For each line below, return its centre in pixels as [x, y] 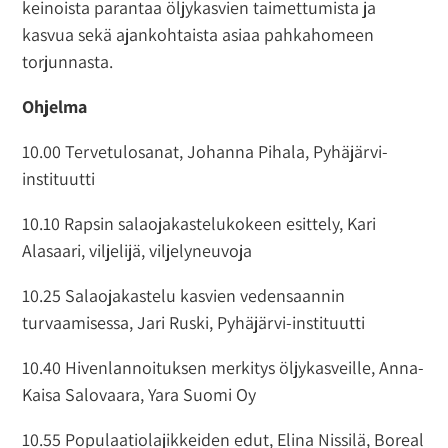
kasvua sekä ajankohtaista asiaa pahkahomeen [198, 34]
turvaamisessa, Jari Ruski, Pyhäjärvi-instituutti [194, 322]
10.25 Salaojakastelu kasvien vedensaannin [184, 295]
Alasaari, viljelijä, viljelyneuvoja [137, 250]
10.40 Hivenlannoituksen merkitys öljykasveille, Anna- [223, 367]
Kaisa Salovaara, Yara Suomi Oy [139, 394]
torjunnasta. [68, 61]
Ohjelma [55, 106]
